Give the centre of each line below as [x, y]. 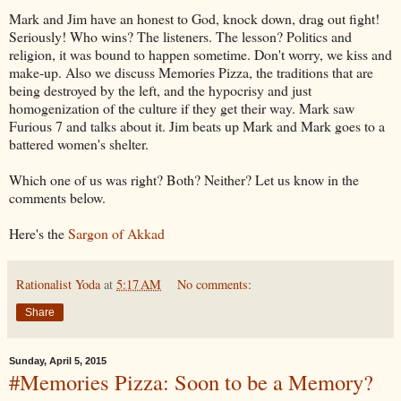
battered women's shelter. [79, 143]
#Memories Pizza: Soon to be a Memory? [191, 381]
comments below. [57, 197]
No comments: [215, 284]
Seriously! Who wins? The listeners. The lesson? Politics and [180, 36]
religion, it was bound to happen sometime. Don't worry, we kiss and [200, 54]
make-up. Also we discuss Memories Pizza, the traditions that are [191, 72]
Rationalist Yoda [58, 284]
